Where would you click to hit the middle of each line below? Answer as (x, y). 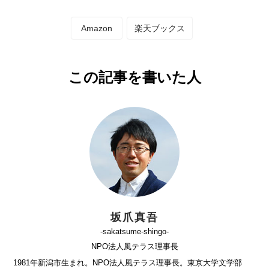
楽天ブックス (160, 28)
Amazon (97, 28)
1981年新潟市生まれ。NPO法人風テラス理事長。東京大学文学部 (128, 262)
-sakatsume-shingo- (134, 231)
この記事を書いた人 (134, 77)
